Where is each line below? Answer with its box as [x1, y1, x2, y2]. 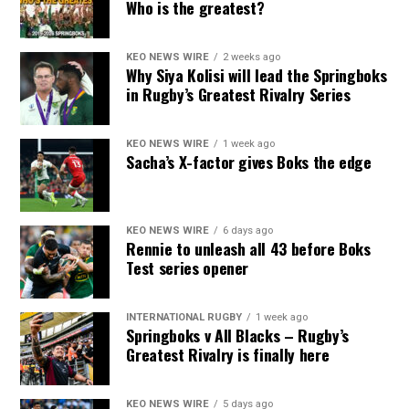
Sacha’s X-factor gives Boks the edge [126, 150, 372, 173]
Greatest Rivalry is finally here [126, 342, 330, 366]
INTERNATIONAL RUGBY [126, 311, 243, 323]
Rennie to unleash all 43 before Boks [126, 236, 371, 260]
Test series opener [126, 256, 249, 279]
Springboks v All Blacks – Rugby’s [126, 323, 349, 347]
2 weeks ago [223, 51, 281, 63]
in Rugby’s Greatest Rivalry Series [126, 82, 351, 106]
